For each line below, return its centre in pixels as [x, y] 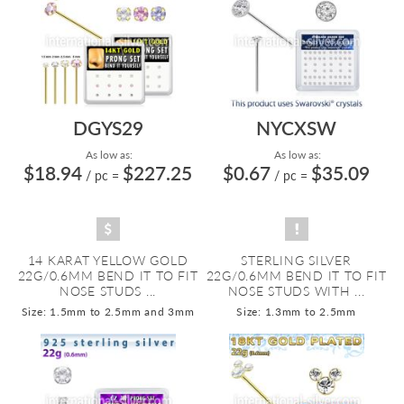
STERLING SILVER [296, 260]
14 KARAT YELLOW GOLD [108, 260]
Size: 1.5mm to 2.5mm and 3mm [108, 312]
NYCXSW [296, 128]
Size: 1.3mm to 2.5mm [296, 312]
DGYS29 [108, 128]
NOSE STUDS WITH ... [296, 291]
